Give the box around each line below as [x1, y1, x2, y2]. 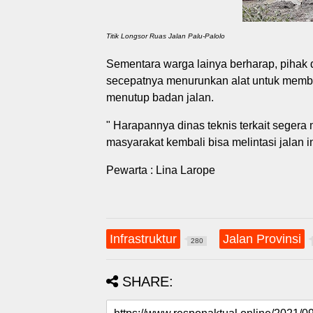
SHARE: [122, 273, 173, 289]
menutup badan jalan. [106, 91, 214, 103]
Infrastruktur [110, 231, 177, 246]
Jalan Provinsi [223, 231, 301, 246]
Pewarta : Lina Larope [106, 163, 215, 176]
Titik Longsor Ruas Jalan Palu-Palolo [106, 31, 225, 40]
